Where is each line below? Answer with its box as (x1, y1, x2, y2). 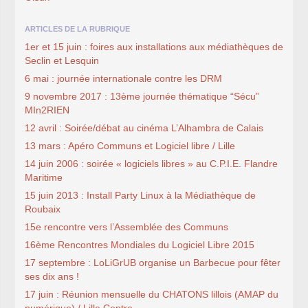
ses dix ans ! (25, 271, 79, 283)
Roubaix (25, 203, 60, 215)
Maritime (25, 172, 63, 184)
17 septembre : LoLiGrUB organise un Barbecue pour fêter (25, 257, 280, 269)
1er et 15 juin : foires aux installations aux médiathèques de (25, 41, 283, 53)
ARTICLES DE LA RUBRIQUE (25, 25, 130, 34)
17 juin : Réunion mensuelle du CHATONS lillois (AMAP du (25, 289, 278, 300)
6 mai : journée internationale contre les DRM (25, 73, 222, 85)
